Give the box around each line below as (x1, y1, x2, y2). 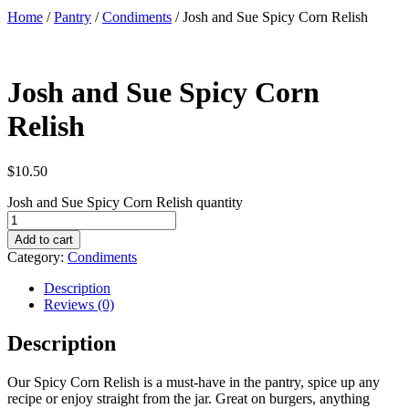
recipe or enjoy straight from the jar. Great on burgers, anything (7, 390, 370, 406)
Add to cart (15, 232, 73, 246)
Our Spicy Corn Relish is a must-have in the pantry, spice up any (7, 373, 380, 390)
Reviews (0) (44, 296, 114, 312)
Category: (7, 248, 68, 265)
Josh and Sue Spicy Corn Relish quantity (7, 194, 243, 210)
